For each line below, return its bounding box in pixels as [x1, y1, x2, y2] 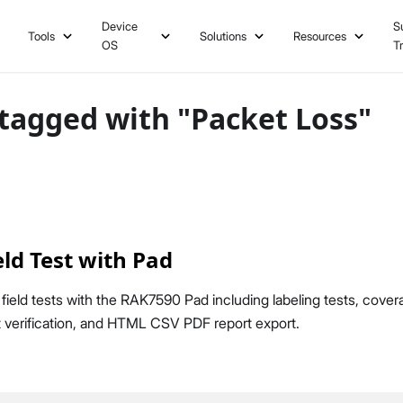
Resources [293, 28, 347, 43]
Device [102, 19, 139, 33]
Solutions [200, 28, 247, 43]
